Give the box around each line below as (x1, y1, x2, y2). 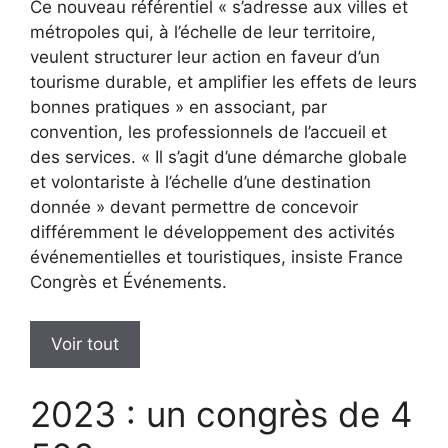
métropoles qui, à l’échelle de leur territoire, (30, 22, 376, 43)
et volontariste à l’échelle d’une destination (30, 172, 371, 193)
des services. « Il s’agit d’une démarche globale (30, 147, 407, 168)
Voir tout (51, 333, 119, 354)
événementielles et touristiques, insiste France (30, 247, 403, 268)
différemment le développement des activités (30, 222, 395, 243)
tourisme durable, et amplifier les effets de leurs (30, 72, 417, 93)
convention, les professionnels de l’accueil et (30, 122, 387, 143)
